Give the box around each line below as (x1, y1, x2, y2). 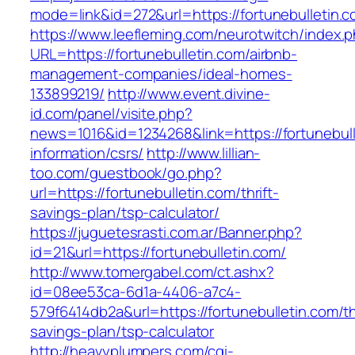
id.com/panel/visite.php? (30, 103, 193, 124)
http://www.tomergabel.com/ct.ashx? (30, 261, 274, 283)
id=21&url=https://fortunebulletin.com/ (30, 242, 287, 263)
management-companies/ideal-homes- (30, 63, 292, 85)
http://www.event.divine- (107, 83, 270, 105)
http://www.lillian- (147, 143, 261, 164)
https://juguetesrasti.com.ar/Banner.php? (30, 222, 302, 243)
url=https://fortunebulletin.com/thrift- (30, 182, 280, 204)
